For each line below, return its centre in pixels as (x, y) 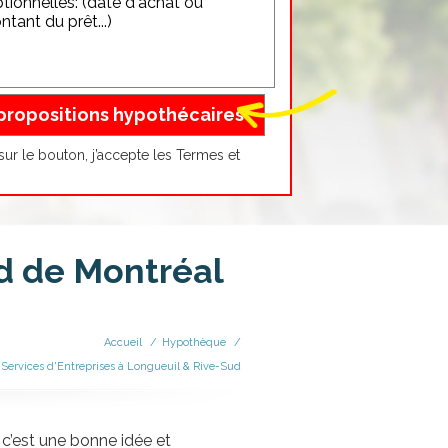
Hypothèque (194, 343)
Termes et (208, 154)
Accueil (123, 343)
